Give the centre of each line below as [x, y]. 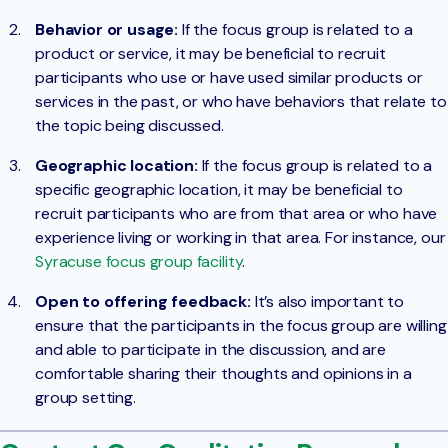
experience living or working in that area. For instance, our [240, 237]
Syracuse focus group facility [139, 261]
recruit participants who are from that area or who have [236, 213]
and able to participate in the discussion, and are [210, 349]
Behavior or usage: [107, 29]
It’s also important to [327, 301]
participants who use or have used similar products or [229, 77]
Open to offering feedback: [143, 301]
